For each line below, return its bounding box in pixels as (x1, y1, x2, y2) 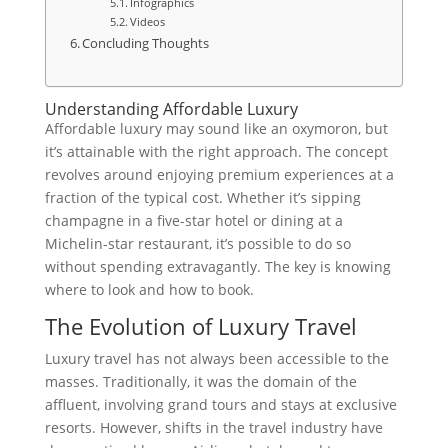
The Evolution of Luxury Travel (44, 311, 357, 342)
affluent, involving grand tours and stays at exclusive (44, 395, 397, 415)
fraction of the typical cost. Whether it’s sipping (44, 188, 361, 208)
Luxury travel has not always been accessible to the (44, 349, 389, 369)
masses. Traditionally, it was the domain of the (44, 372, 357, 392)
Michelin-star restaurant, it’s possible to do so (44, 234, 351, 254)
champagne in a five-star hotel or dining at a (44, 211, 343, 231)
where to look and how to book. (44, 280, 254, 300)
